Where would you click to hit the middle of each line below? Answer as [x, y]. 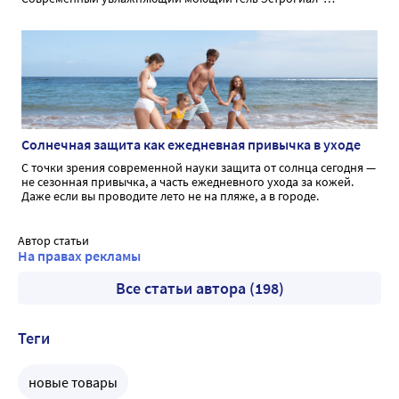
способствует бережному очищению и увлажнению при [176, 12]
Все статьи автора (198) [199, 288]
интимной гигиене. [74, 26]
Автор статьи [53, 240]
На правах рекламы [79, 255]
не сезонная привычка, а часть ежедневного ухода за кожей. [187, 181]
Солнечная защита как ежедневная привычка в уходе [191, 144]
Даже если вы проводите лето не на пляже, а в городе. [170, 195]
